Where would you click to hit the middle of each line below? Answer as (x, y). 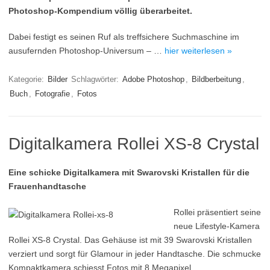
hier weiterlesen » (198, 51)
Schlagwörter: (96, 79)
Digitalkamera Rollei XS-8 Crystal (134, 144)
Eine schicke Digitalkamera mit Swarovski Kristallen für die (129, 172)
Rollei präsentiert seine (217, 212)
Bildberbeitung (216, 79)
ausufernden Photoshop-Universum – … (86, 51)
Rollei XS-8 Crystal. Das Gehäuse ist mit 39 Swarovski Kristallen (130, 240)
